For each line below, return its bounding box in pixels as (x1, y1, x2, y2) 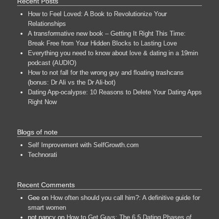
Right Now (28, 98, 57, 106)
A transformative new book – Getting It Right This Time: (28, 30, 186, 38)
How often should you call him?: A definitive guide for (50, 194, 200, 202)
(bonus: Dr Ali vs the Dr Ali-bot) (28, 79, 115, 87)
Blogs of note (17, 128, 58, 136)
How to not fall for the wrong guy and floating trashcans (28, 69, 184, 77)
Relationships (28, 20, 66, 28)
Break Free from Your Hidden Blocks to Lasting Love (28, 40, 177, 47)
